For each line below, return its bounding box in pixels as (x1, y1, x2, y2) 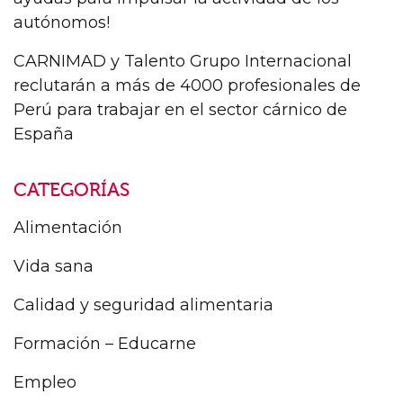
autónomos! (13, 13, 110, 33)
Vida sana (13, 256, 94, 277)
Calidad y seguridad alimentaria (13, 295, 273, 316)
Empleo (13, 372, 76, 393)
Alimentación (13, 218, 122, 238)
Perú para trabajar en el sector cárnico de (13, 100, 347, 121)
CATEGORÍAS (13, 179, 130, 201)
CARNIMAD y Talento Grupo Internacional (13, 51, 352, 72)
